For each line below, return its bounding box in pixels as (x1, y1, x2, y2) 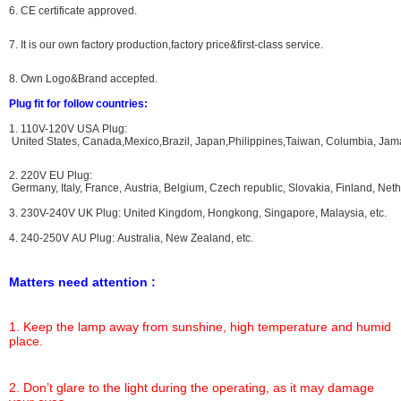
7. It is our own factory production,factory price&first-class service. (9, 38, 323, 51)
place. (9, 334, 43, 348)
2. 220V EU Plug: (9, 169, 95, 182)
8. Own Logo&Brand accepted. (9, 73, 158, 85)
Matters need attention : (9, 275, 156, 289)
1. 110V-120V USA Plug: (9, 123, 130, 135)
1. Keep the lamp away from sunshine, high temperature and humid (9, 320, 391, 334)
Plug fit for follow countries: (9, 98, 148, 110)
